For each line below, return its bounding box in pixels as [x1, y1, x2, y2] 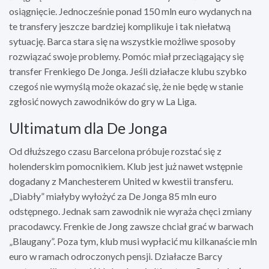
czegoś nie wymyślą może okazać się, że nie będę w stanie [9, 80, 243, 92]
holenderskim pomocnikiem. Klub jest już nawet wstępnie [9, 160, 243, 172]
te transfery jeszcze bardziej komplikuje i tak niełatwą [9, 20, 231, 32]
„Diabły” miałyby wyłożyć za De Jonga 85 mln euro [9, 190, 217, 202]
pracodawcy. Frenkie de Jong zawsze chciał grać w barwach [9, 220, 253, 232]
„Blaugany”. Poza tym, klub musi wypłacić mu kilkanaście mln [9, 235, 257, 247]
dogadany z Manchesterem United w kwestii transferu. [9, 175, 233, 187]
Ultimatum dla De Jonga [9, 118, 168, 137]
